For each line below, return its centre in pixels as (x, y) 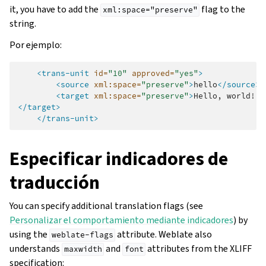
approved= (153, 74)
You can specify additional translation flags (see (106, 206)
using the (29, 235)
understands (36, 249)
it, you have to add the (55, 9)
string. (23, 24)
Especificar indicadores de (119, 159)
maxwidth (83, 249)
